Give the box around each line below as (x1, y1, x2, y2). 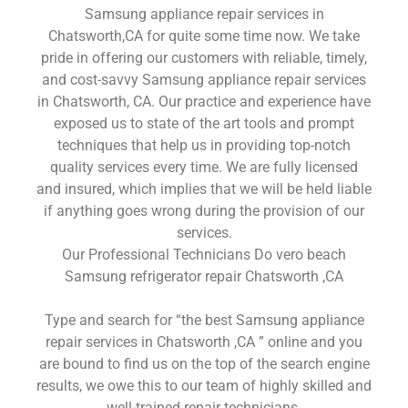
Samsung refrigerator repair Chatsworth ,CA (65, 267, 343, 285)
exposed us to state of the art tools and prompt (54, 114, 354, 132)
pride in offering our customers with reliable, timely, (41, 48, 367, 66)
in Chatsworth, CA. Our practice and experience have (37, 92, 371, 110)
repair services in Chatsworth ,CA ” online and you (46, 332, 362, 351)
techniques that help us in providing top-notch (57, 136, 351, 154)
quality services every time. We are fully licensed (50, 158, 358, 176)
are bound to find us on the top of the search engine (38, 354, 370, 372)
